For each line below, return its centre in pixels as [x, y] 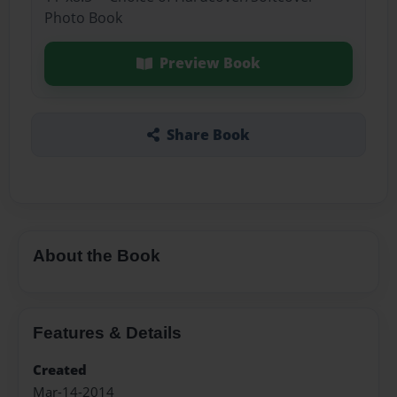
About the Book [97, 255]
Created [60, 370]
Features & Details [107, 332]
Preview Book [210, 63]
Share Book [208, 134]
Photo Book [83, 18]
